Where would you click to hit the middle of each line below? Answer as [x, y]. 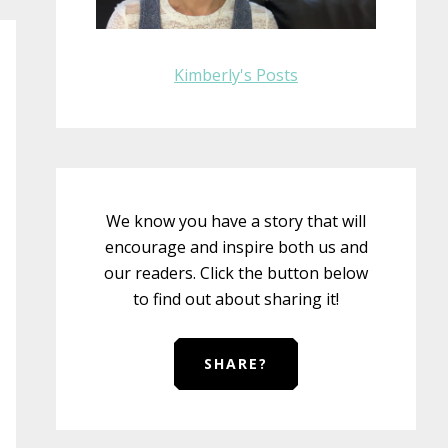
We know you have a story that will [236, 220]
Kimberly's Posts [236, 74]
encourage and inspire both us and [236, 246]
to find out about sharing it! [236, 298]
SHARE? [236, 363]
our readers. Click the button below [236, 272]
